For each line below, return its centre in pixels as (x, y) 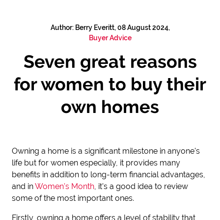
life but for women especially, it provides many (96, 163)
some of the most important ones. (73, 198)
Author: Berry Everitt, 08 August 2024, (110, 27)
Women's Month (65, 186)
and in (23, 186)
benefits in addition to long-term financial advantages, (109, 175)
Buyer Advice (110, 38)
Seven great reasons (110, 61)
